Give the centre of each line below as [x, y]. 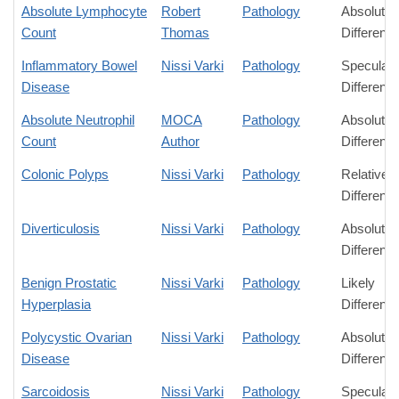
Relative [365, 175]
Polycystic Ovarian [77, 338]
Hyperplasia [56, 305]
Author [180, 142]
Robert [181, 12]
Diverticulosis [61, 229]
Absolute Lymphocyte [84, 12]
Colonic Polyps [65, 175]
